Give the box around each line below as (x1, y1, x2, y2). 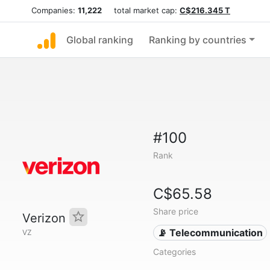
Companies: (31, 5, 78, 15)
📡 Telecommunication (157, 227, 263, 239)
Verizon (22, 211, 69, 225)
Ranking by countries (149, 34, 246, 46)
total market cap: (102, 5, 180, 15)
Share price (152, 206, 198, 216)
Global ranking (66, 34, 133, 46)
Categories (152, 246, 196, 257)
